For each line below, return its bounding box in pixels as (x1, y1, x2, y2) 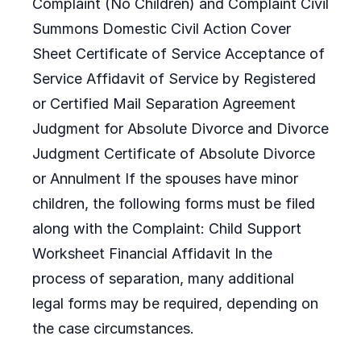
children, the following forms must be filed (32, 195, 315, 212)
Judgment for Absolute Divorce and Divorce (32, 120, 329, 137)
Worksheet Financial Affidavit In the (32, 245, 272, 262)
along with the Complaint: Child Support (32, 220, 301, 237)
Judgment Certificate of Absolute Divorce (32, 145, 315, 162)
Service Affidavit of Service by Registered (32, 70, 316, 87)
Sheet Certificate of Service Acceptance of (32, 45, 325, 62)
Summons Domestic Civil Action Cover (32, 20, 291, 37)
